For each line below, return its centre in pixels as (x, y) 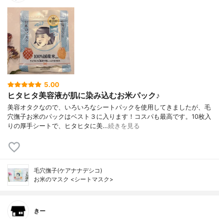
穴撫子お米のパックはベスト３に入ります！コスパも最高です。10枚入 (109, 117)
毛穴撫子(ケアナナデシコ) (68, 171)
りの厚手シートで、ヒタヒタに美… (58, 126)
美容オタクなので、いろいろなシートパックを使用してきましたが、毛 (109, 108)
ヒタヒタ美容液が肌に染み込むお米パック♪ (84, 95)
